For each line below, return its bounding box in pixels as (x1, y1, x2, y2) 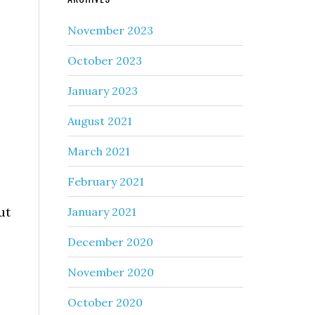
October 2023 (67, 53, 142, 67)
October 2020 (67, 295, 143, 309)
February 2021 (67, 174, 144, 188)
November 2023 (67, 23, 153, 37)
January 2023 (67, 84, 138, 98)
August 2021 (67, 114, 132, 128)
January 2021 (67, 205, 136, 219)
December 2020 (67, 235, 153, 249)
